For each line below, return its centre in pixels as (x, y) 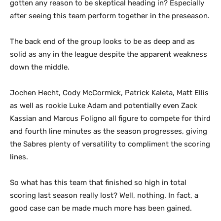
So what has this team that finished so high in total (98, 183)
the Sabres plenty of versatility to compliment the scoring (110, 144)
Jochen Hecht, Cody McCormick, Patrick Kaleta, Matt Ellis (109, 93)
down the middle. (40, 67)
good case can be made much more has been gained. (101, 208)
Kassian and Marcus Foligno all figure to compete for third (110, 118)
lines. (19, 157)
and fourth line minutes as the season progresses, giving (109, 131)
